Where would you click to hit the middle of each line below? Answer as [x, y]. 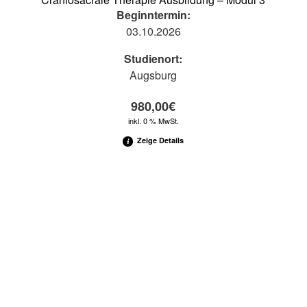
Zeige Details [160, 140]
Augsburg [153, 75]
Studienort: [153, 58]
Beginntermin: [153, 14]
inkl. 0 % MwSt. [153, 120]
